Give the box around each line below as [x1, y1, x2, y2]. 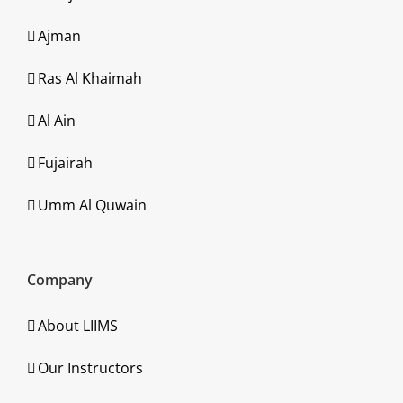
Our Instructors [38, 358, 143, 378]
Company [27, 270, 93, 290]
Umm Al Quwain [38, 195, 147, 215]
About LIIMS [38, 316, 118, 336]
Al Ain [38, 111, 76, 130]
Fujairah [38, 153, 93, 173]
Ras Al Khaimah [38, 68, 142, 88]
